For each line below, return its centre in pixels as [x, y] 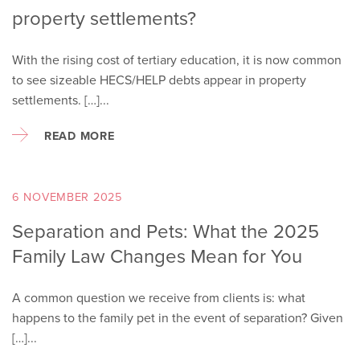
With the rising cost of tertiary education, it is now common [177, 60]
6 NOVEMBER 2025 [67, 197]
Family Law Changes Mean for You [157, 256]
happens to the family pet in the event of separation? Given [178, 318]
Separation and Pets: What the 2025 [166, 231]
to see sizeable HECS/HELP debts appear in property [159, 80]
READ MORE [80, 136]
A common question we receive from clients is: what [159, 298]
